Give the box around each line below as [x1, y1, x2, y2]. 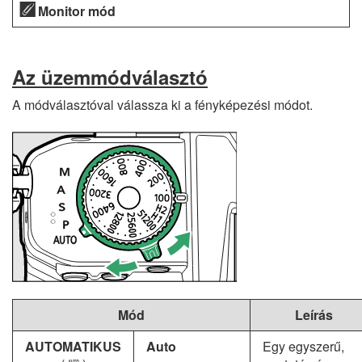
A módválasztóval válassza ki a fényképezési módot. [12, 95, 313, 114]
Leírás [295, 305, 333, 324]
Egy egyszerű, [263, 337, 344, 356]
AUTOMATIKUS [25, 337, 121, 356]
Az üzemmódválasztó [12, 63, 208, 90]
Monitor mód [38, 2, 116, 20]
